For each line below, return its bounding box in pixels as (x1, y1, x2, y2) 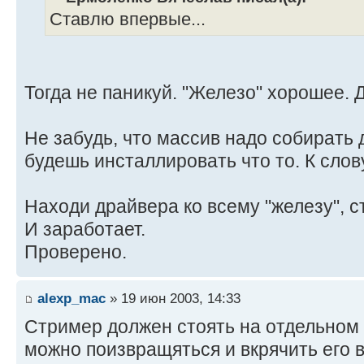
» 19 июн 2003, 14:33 (106, 289, 240, 306)
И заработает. (24, 219, 145, 240)
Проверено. (24, 241, 127, 263)
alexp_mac (37, 289, 106, 306)
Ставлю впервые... (50, 10, 206, 30)
